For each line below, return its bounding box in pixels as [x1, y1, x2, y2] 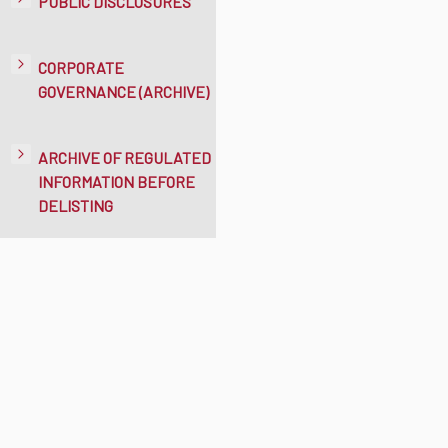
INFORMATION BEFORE [38, 172, 195, 191]
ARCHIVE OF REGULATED [38, 148, 211, 167]
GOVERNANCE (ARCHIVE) [38, 82, 209, 101]
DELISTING [38, 196, 113, 215]
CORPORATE [38, 58, 124, 77]
